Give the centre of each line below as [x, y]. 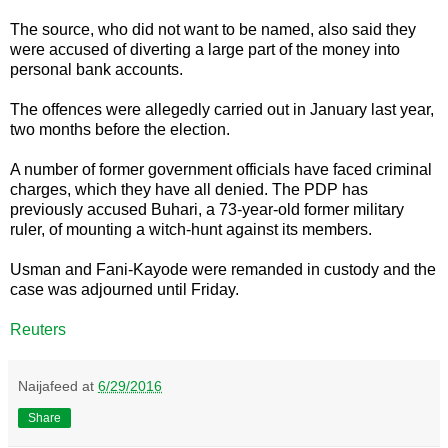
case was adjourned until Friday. [124, 289]
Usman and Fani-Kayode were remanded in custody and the [223, 269]
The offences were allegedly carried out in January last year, [222, 109]
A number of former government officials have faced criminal [221, 169]
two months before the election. [120, 129]
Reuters [38, 329]
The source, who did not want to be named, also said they [213, 29]
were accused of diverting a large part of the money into [205, 49]
